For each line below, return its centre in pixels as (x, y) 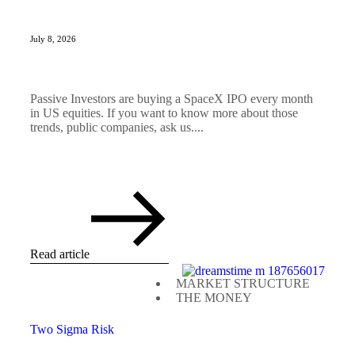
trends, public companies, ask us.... (117, 128)
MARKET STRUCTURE (243, 284)
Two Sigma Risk (72, 330)
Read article (60, 254)
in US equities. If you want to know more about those (164, 113)
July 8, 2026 (53, 39)
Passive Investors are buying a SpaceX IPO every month (172, 99)
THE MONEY (214, 298)
